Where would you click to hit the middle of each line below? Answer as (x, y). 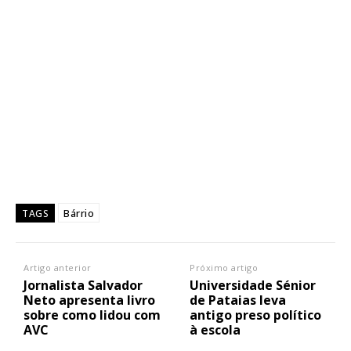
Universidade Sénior (253, 286)
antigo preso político (256, 315)
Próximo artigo (224, 268)
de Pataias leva (238, 300)
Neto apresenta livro (89, 300)
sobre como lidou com (92, 315)
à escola (215, 330)
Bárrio (79, 213)
